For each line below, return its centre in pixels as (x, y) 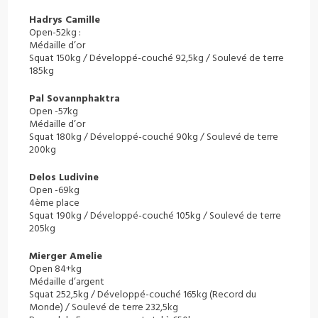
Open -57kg (54, 112)
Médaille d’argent (67, 282)
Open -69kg (55, 191)
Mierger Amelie (66, 257)
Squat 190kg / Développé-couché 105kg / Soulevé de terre (155, 216)
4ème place (55, 203)
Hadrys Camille (65, 20)
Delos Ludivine (64, 178)
